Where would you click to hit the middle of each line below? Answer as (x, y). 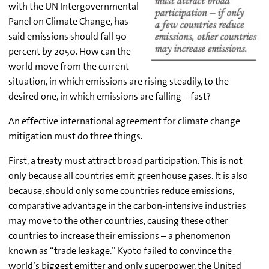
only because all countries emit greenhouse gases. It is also (128, 175)
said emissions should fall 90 (68, 36)
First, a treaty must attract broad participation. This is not (125, 160)
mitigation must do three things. (75, 136)
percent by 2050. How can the (70, 51)
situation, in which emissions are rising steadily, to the (119, 81)
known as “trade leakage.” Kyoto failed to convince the (120, 250)
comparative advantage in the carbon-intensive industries (127, 205)
